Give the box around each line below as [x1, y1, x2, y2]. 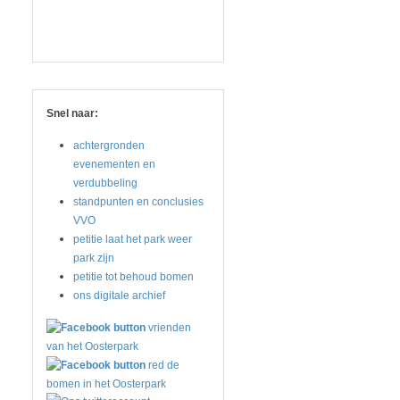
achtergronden [73, 139, 145, 152]
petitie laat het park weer [73, 233, 192, 246]
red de [148, 359, 179, 371]
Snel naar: [46, 107, 98, 120]
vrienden [148, 321, 191, 334]
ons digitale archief [73, 289, 165, 302]
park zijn [73, 252, 114, 264]
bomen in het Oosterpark [46, 378, 166, 390]
